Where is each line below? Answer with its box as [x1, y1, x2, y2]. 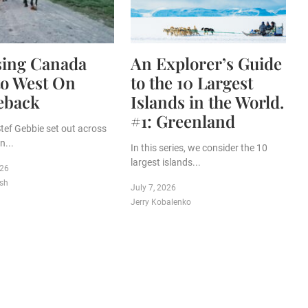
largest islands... [131, 157, 201, 168]
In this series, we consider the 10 [131, 142, 267, 154]
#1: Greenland [131, 110, 235, 133]
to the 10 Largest [131, 71, 253, 94]
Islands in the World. [131, 91, 284, 113]
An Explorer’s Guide [131, 52, 282, 75]
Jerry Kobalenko [131, 197, 191, 208]
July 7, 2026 [131, 183, 176, 193]
